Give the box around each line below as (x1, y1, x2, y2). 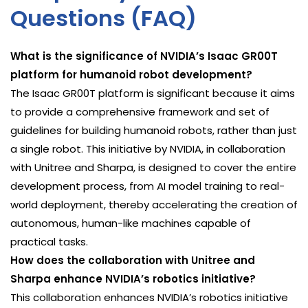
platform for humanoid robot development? (10, 67, 252, 82)
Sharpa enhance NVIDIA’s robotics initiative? (10, 272, 256, 287)
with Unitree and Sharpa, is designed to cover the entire (10, 160, 296, 175)
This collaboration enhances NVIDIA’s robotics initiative (10, 290, 288, 305)
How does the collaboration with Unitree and (10, 253, 255, 268)
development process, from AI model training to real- (10, 179, 285, 194)
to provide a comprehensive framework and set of (10, 104, 269, 120)
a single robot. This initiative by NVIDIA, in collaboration (10, 142, 285, 157)
